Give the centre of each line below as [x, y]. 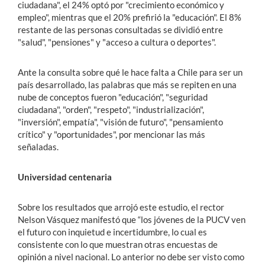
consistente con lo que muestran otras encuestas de [118, 244]
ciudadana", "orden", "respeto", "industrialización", [111, 109]
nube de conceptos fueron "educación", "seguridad [113, 97]
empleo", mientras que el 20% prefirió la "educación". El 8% [130, 17]
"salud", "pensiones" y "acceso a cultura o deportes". [117, 42]
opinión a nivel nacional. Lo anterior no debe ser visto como [131, 256]
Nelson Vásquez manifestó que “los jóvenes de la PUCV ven [132, 219]
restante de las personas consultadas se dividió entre [120, 29]
